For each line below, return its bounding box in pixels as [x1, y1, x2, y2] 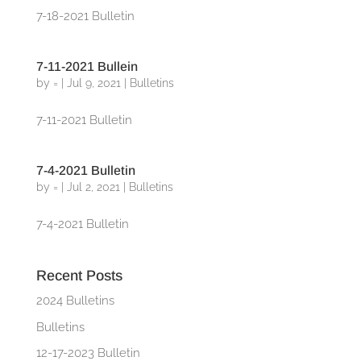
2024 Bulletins [35, 293, 114, 308]
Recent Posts [35, 268, 122, 284]
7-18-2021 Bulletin [35, 9, 135, 23]
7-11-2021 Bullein [35, 60, 138, 73]
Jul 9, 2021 [66, 77, 121, 89]
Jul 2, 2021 [66, 180, 120, 193]
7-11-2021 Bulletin [35, 113, 132, 127]
